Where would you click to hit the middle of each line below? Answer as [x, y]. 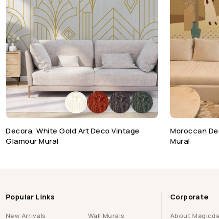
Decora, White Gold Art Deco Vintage [73, 131]
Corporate [189, 197]
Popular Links [30, 197]
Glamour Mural [32, 141]
